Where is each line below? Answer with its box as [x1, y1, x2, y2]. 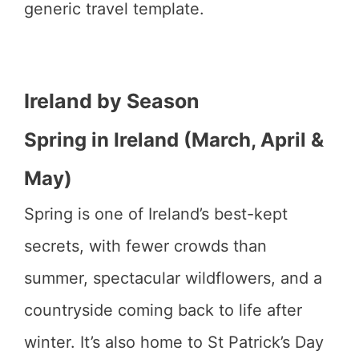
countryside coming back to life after [24, 301, 302, 320]
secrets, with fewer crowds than [24, 236, 267, 256]
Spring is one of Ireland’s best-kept [24, 204, 288, 224]
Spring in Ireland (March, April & [24, 128, 324, 151]
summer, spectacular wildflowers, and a [24, 268, 322, 288]
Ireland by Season [24, 89, 200, 113]
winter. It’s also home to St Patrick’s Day [24, 333, 324, 352]
